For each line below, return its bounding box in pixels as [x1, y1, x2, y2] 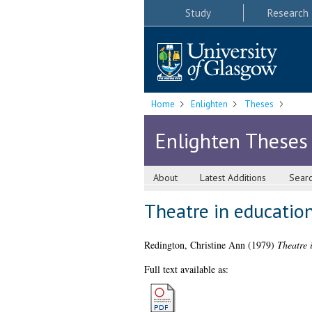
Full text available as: [143, 263, 228, 276]
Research [267, 6, 309, 19]
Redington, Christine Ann [143, 238, 245, 252]
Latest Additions [200, 171, 267, 185]
